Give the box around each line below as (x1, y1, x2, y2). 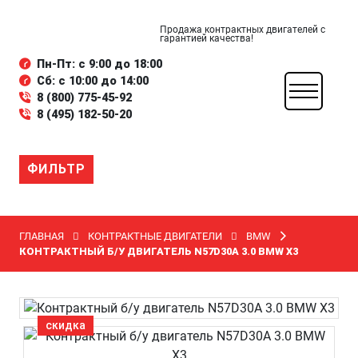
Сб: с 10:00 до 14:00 (37, 74, 149, 88)
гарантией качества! (160, 33, 253, 44)
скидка (46, 319, 86, 332)
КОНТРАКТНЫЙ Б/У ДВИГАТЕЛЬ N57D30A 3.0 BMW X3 (19, 245, 298, 257)
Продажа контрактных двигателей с (160, 24, 325, 35)
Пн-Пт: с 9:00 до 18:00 (37, 58, 162, 71)
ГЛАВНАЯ (19, 230, 64, 242)
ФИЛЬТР (27, 161, 86, 177)
